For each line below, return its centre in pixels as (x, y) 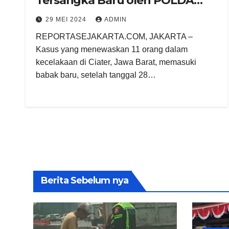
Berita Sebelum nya (85, 180)
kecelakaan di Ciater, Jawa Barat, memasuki (116, 62)
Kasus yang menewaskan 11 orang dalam (112, 49)
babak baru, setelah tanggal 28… (96, 75)
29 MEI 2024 (67, 19)
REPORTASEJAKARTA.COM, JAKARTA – (114, 36)
